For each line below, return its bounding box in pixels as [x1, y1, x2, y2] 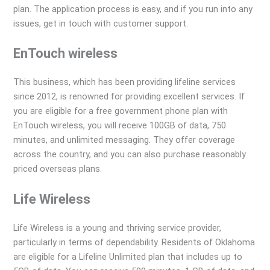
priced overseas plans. [13, 163, 102, 175]
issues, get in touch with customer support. [13, 17, 189, 29]
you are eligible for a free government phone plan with [13, 105, 228, 117]
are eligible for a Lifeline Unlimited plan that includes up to [13, 251, 243, 262]
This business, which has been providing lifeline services [13, 77, 236, 88]
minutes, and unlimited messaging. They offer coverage [13, 134, 236, 146]
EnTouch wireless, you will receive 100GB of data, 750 [13, 120, 227, 131]
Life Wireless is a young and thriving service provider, [13, 222, 222, 233]
